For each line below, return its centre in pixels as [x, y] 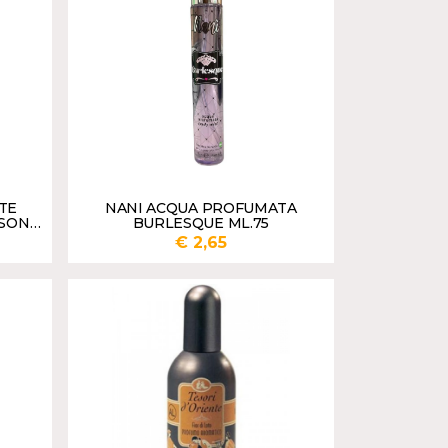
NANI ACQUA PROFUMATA [200, 208]
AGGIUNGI [275, 292]
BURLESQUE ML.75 [201, 223]
